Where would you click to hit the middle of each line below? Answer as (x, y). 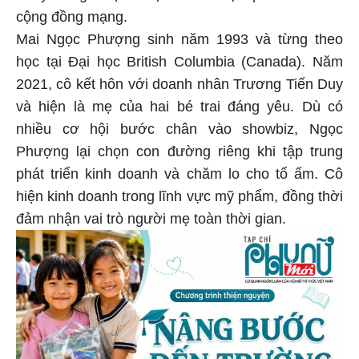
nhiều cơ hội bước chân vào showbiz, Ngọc (179, 127)
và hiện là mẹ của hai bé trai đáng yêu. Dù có (179, 105)
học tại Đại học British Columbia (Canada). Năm (179, 60)
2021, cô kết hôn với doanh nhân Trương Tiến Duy (179, 82)
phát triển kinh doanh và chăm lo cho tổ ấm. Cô (179, 172)
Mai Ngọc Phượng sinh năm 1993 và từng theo (179, 37)
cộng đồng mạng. (74, 15)
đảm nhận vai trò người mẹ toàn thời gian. (151, 217)
